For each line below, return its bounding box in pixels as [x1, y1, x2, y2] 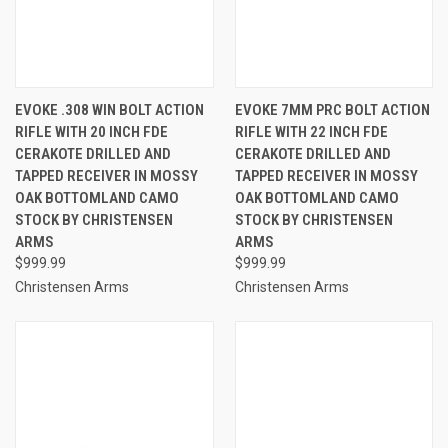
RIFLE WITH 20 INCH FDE [15, 122, 168, 141]
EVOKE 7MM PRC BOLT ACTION [234, 100, 430, 119]
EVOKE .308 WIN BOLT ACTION [15, 100, 204, 119]
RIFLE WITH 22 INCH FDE [234, 122, 388, 141]
